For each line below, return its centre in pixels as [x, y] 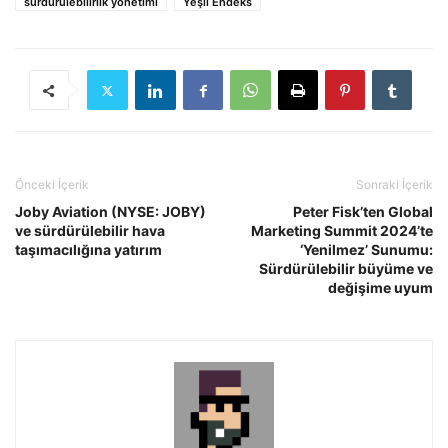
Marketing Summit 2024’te [342, 231]
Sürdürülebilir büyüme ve [346, 269]
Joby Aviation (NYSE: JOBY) [110, 212]
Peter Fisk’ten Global [363, 212]
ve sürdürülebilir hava [90, 231]
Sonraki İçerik [394, 185]
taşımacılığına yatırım [88, 250]
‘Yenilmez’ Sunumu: [366, 250]
